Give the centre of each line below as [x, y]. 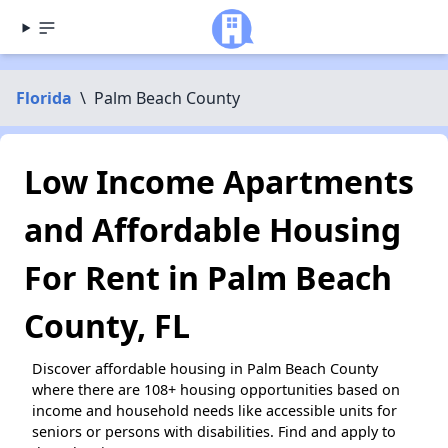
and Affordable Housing [212, 229]
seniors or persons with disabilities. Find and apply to [214, 431]
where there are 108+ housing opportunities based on [216, 389]
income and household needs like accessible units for [214, 410]
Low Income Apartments [219, 181]
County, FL [107, 325]
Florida [44, 98]
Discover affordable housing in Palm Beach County [205, 368]
